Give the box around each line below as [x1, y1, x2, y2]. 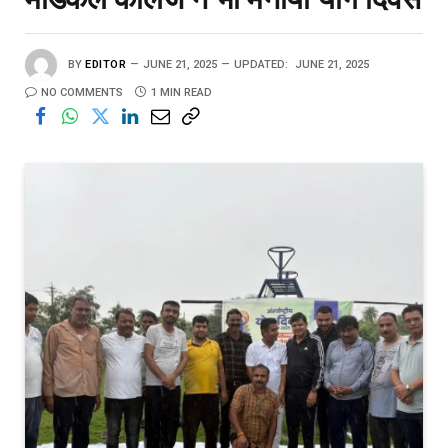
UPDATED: [234, 57, 289, 71]
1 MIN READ [151, 85, 212, 99]
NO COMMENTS [41, 85, 123, 99]
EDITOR [85, 57, 127, 71]
